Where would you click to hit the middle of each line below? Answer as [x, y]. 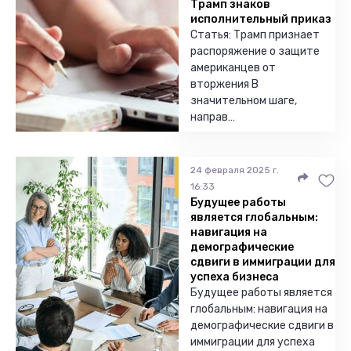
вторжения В [224, 84]
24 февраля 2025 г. [235, 170]
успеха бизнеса [235, 277]
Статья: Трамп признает [255, 35]
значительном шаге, [244, 101]
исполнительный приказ [261, 19]
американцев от [233, 68]
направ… [213, 117]
